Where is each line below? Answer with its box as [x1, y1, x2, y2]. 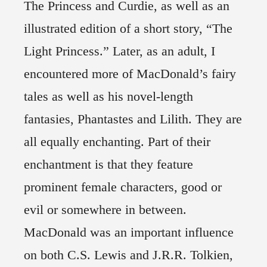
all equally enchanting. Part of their [24, 134, 210, 150]
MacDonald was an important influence [24, 225, 234, 240]
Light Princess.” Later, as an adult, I [24, 44, 215, 59]
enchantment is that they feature [24, 157, 193, 172]
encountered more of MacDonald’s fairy [24, 66, 236, 82]
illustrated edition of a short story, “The [24, 21, 232, 36]
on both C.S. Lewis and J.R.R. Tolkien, [24, 247, 233, 263]
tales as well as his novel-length [24, 89, 193, 104]
